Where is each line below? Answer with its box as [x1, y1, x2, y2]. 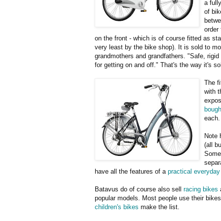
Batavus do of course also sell [95, 185, 184, 193]
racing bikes [184, 185, 218, 193]
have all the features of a [95, 167, 168, 175]
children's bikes [95, 203, 139, 211]
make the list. [139, 203, 180, 211]
